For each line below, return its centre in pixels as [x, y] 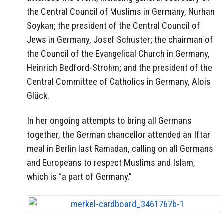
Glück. [38, 96]
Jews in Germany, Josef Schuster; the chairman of [120, 40]
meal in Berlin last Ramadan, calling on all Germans [120, 149]
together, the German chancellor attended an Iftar [118, 135]
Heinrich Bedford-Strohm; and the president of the [119, 68]
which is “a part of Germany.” [79, 177]
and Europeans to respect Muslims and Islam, [111, 163]
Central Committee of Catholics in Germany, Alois [119, 82]
